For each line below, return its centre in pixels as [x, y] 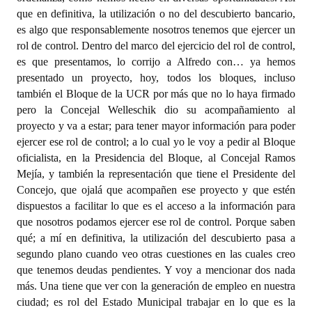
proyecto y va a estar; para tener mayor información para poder [156, 126]
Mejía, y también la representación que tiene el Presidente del [156, 174]
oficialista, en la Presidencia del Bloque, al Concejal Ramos [156, 158]
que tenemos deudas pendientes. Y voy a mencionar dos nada [156, 270]
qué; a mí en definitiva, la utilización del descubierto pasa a [156, 238]
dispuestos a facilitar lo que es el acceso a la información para [156, 206]
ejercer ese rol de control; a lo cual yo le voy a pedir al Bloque [156, 142]
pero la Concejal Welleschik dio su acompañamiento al [156, 110]
